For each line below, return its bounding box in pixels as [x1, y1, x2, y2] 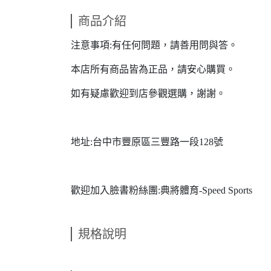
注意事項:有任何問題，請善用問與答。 [71, 40, 238, 50]
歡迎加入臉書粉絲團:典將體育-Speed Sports [71, 185, 252, 195]
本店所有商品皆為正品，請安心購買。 [71, 64, 235, 74]
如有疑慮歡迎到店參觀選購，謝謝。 [71, 88, 226, 99]
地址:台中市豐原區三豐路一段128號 [71, 137, 223, 147]
